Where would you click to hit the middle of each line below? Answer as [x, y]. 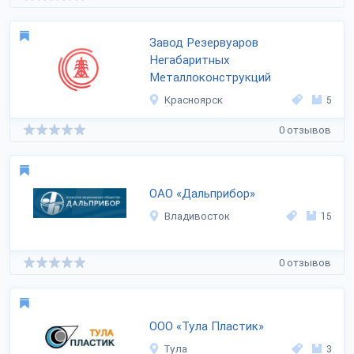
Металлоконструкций [210, 77]
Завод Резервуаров [204, 43]
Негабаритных [190, 60]
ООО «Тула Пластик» [207, 326]
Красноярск [194, 100]
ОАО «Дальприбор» [202, 194]
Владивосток [197, 216]
